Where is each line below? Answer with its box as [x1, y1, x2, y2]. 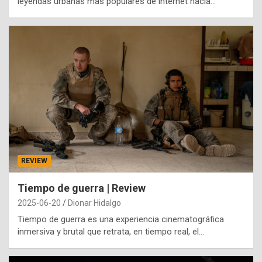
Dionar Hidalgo [68, 198, 121, 208]
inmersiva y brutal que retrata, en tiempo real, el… [18, 226, 204, 237]
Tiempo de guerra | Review [18, 182, 146, 195]
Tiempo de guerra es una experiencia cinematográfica [18, 214, 224, 225]
